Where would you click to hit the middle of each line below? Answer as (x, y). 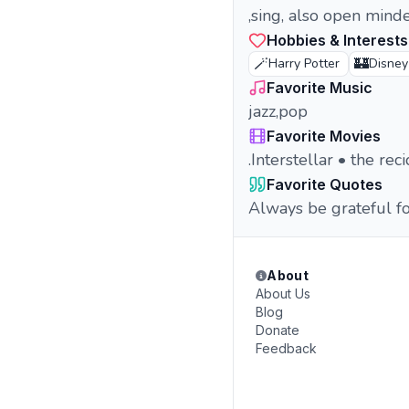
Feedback (286, 348)
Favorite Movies (324, 136)
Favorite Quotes (325, 184)
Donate (278, 330)
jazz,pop (278, 111)
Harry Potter (304, 63)
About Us (283, 294)
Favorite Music (320, 88)
